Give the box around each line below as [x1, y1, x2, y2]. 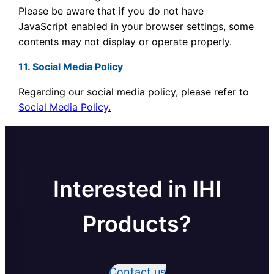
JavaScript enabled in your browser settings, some [18, 20, 254, 32]
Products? [83, 210, 191, 237]
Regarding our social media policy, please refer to [18, 86, 250, 98]
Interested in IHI [53, 176, 221, 202]
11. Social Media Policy [18, 61, 124, 73]
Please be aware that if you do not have [18, 5, 204, 17]
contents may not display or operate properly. [18, 35, 232, 48]
